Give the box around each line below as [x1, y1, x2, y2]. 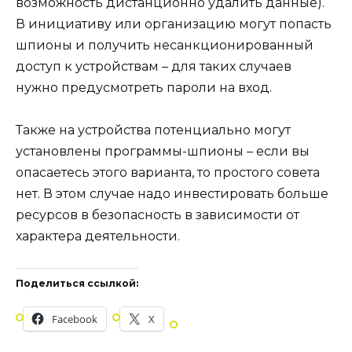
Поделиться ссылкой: [16, 277, 138, 290]
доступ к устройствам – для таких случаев [16, 58, 291, 74]
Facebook [52, 312, 97, 327]
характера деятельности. [16, 228, 180, 244]
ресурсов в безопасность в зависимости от [16, 207, 299, 222]
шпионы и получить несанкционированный [16, 37, 313, 53]
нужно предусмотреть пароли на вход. [16, 79, 272, 95]
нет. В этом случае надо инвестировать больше [16, 185, 328, 201]
